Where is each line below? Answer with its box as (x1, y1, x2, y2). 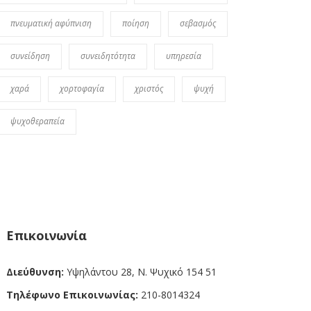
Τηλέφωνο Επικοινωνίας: (6, 287, 138, 301)
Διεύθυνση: (6, 264, 64, 278)
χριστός (134, 82, 163, 94)
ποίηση (121, 17, 149, 29)
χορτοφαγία (59, 82, 104, 94)
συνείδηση (10, 49, 50, 62)
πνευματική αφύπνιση (10, 17, 92, 29)
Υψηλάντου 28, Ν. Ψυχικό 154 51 (63, 264, 217, 278)
